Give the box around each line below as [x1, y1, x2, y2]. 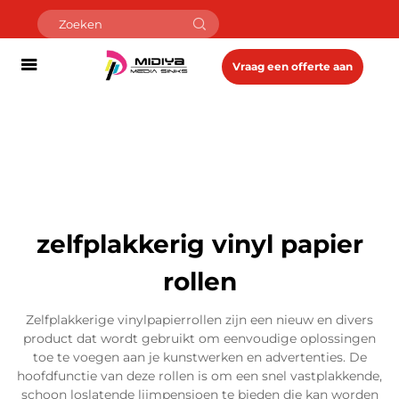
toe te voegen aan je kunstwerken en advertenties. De [32, 349, 367, 365]
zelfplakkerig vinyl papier [36, 229, 363, 259]
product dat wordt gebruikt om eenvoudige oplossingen [23, 330, 376, 346]
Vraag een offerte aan [232, 60, 353, 73]
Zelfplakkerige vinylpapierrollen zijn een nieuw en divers [26, 312, 373, 328]
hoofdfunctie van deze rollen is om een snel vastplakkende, [17, 368, 382, 384]
